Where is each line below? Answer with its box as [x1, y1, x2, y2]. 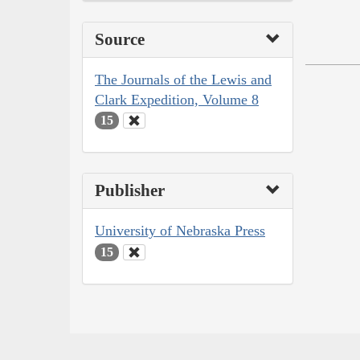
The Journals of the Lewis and [95, 71, 272, 88]
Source [95, 29, 145, 49]
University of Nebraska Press [95, 223, 265, 239]
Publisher [95, 181, 165, 201]
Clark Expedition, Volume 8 [95, 91, 259, 108]
